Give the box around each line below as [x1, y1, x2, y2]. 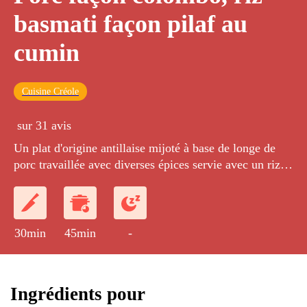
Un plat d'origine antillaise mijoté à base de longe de [14, 141, 275, 156]
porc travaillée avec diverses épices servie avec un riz [14, 158, 280, 172]
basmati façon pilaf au [14, 10, 247, 38]
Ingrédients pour [10, 283, 145, 304]
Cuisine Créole [22, 86, 79, 97]
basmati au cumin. [14, 174, 105, 188]
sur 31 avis [17, 119, 71, 133]
